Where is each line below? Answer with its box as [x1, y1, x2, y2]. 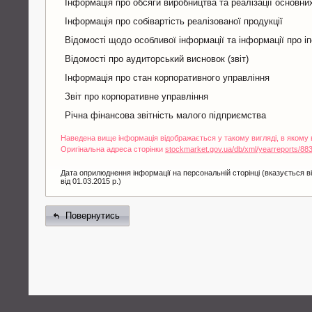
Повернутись [65, 210, 120, 221]
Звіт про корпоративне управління [65, 91, 209, 102]
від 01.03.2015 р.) [61, 176, 122, 185]
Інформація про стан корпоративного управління [65, 72, 270, 83]
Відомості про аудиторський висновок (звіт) [65, 53, 249, 64]
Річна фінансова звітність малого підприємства [65, 109, 267, 120]
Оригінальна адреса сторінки [61, 144, 166, 153]
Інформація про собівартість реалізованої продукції [65, 15, 283, 26]
